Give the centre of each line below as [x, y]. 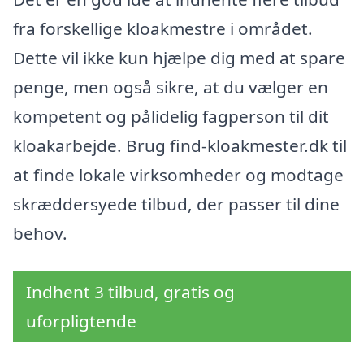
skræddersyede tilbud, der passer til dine [176, 204]
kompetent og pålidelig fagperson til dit [171, 116]
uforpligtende [81, 321]
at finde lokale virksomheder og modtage [178, 174]
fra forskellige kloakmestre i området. [163, 28]
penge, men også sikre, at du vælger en [171, 87]
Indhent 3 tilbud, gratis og [130, 291]
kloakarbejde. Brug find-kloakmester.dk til [180, 145]
